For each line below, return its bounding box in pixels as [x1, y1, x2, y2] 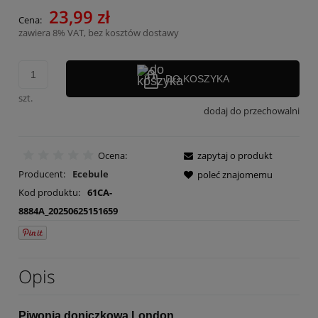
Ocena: [97, 149, 127, 163]
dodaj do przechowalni [204, 104, 300, 117]
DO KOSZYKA [165, 72, 229, 84]
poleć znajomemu [197, 168, 273, 182]
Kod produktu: [18, 186, 80, 199]
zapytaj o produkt [197, 149, 273, 163]
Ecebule [72, 168, 109, 181]
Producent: [18, 168, 67, 181]
